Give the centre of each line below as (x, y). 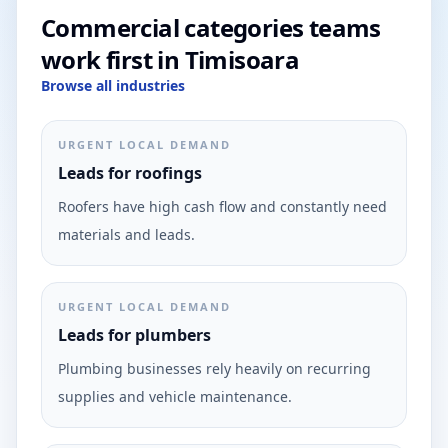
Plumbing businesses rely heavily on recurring (214, 368)
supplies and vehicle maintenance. (175, 396)
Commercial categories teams (211, 27)
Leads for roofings (130, 173)
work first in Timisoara (170, 59)
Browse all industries (113, 85)
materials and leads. (126, 234)
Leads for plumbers (134, 335)
